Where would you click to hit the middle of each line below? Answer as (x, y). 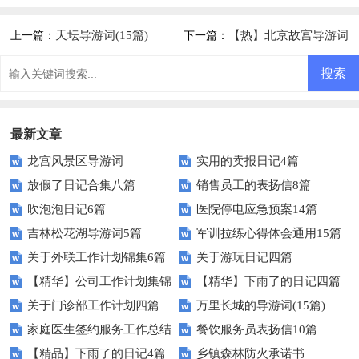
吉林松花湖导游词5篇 (85, 233)
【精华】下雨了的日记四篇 (269, 281)
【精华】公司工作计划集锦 (100, 281)
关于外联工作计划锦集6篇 (97, 257)
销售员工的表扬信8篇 (254, 185)
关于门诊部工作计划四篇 (94, 305)
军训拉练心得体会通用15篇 (269, 233)
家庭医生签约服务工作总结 (100, 329)
